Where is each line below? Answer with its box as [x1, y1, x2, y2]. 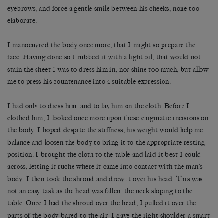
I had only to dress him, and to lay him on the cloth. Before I [7, 101, 190, 110]
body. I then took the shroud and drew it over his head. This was [7, 174, 203, 183]
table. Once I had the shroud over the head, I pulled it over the [7, 199, 196, 207]
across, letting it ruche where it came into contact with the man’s [7, 162, 203, 171]
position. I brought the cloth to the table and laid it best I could [7, 150, 201, 159]
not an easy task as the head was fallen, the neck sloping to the [7, 186, 193, 195]
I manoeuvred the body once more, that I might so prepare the [7, 40, 196, 49]
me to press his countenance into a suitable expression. [7, 77, 171, 86]
